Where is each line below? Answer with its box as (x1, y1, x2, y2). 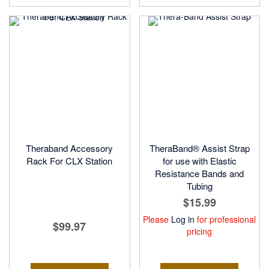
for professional (195, 213, 256, 226)
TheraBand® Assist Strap (149, 142, 250, 155)
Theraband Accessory (26, 142, 113, 155)
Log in (171, 213, 195, 226)
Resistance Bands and (155, 167, 244, 180)
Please (143, 213, 172, 226)
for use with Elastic (162, 154, 237, 168)
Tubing (186, 180, 213, 193)
